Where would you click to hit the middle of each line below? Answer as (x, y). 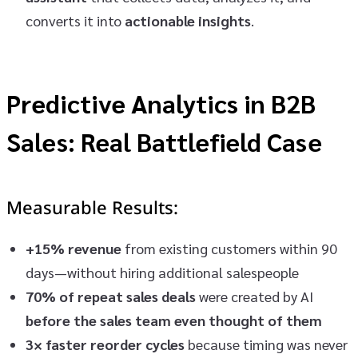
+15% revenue (74, 248)
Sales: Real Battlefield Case (164, 141)
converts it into (75, 20)
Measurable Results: (92, 209)
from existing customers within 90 (229, 248)
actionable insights (188, 20)
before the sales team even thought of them (174, 320)
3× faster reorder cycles (105, 344)
